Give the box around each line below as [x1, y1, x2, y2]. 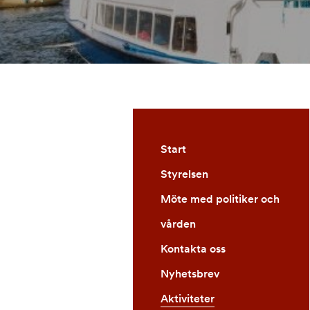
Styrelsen [161, 166, 208, 182]
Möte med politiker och [161, 191, 280, 207]
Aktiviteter [161, 291, 215, 307]
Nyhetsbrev [161, 266, 219, 282]
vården [161, 216, 196, 232]
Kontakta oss [161, 241, 226, 257]
